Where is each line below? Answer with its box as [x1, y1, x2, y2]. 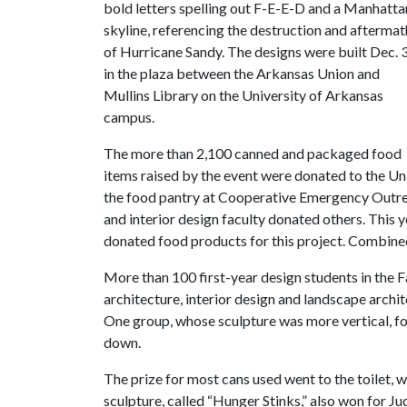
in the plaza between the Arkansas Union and [104, 64, 380, 82]
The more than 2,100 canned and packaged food [104, 144, 402, 162]
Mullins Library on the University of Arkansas [104, 85, 383, 104]
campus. [104, 107, 154, 125]
